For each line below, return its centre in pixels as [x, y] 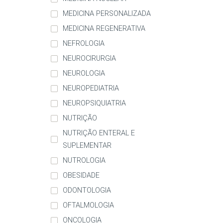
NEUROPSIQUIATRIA [94, 104]
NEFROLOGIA [84, 44]
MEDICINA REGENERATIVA [104, 29]
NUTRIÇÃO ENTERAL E [99, 133]
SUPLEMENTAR [87, 146]
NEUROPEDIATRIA [91, 89]
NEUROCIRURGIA [89, 59]
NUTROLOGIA [84, 161]
